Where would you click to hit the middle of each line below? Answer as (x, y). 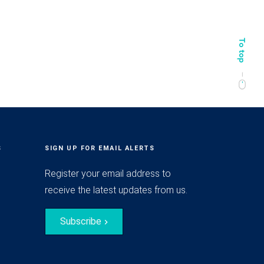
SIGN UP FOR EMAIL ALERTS (100, 148)
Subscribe (81, 221)
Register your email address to (108, 174)
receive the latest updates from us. (116, 190)
